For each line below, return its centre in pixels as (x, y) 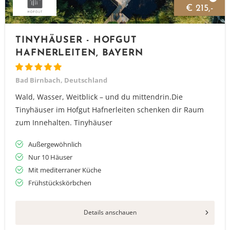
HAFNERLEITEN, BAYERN (79, 53)
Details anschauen (110, 212)
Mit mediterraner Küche (65, 170)
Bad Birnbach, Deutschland (61, 80)
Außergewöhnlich (55, 144)
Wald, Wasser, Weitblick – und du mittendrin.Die (99, 97)
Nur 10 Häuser (50, 157)
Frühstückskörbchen (60, 183)
